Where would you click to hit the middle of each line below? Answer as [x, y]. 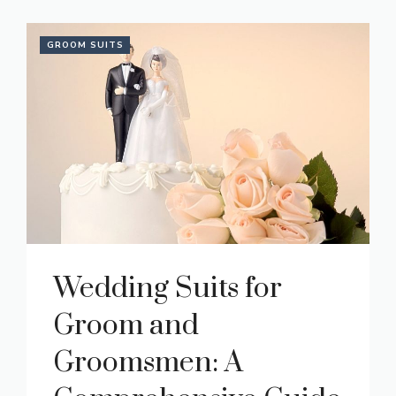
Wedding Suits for [168, 289]
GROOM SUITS [85, 46]
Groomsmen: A [148, 363]
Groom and [126, 326]
